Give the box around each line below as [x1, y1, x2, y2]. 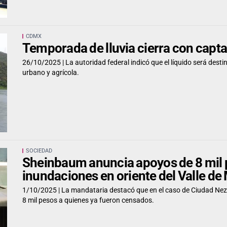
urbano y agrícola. [22, 68, 79, 77]
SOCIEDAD [26, 147, 52, 155]
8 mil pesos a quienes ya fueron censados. [22, 196, 154, 204]
